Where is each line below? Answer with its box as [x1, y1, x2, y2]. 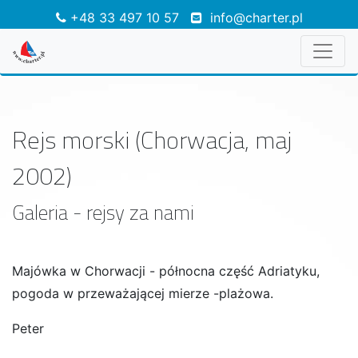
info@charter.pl [209, 10, 303, 26]
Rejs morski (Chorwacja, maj [12, 121, 292, 158]
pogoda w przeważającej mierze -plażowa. [12, 284, 273, 301]
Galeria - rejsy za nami [12, 197, 194, 228]
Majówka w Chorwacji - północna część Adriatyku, [12, 262, 320, 279]
